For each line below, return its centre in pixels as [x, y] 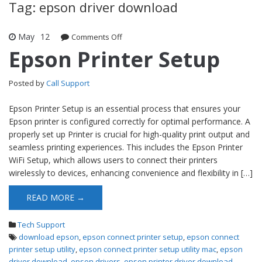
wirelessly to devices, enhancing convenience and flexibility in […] [131, 173]
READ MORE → [56, 197]
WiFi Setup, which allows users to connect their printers [113, 160]
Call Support [68, 83]
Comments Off [97, 37]
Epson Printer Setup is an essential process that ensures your [125, 108]
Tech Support [41, 224]
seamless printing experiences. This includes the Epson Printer [126, 147]
